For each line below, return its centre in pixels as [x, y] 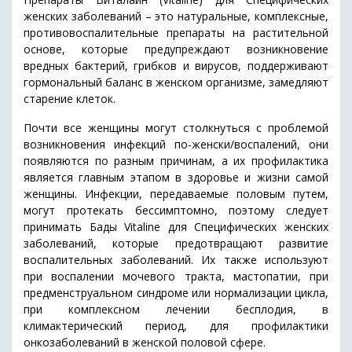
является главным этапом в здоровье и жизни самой [176, 177]
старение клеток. [70, 98]
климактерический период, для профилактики [176, 325]
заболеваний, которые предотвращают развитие [176, 243]
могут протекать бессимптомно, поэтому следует [176, 210]
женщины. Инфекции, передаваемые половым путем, [176, 193]
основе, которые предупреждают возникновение [176, 49]
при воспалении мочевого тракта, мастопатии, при [176, 276]
